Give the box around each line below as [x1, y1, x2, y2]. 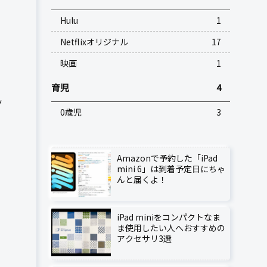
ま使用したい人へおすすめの [117, 221, 225, 234]
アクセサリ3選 [117, 232, 172, 244]
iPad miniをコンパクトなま [117, 210, 221, 223]
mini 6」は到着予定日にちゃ [117, 163, 225, 175]
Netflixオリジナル [60, 36, 128, 48]
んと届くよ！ [117, 173, 167, 185]
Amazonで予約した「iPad [117, 152, 218, 164]
